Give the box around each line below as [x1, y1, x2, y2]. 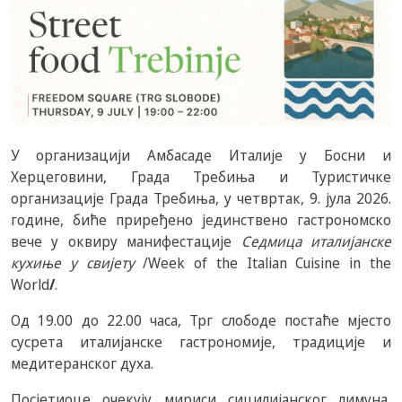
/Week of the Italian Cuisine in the [134, 253, 392, 273]
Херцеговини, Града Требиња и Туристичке [11, 167, 391, 187]
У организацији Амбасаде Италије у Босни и [11, 145, 391, 165]
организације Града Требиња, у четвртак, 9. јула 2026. [11, 188, 391, 208]
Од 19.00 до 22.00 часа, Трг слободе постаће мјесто [11, 310, 391, 330]
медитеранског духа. [11, 354, 153, 373]
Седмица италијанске [240, 232, 392, 251]
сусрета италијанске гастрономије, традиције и [11, 332, 391, 352]
